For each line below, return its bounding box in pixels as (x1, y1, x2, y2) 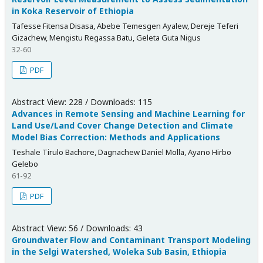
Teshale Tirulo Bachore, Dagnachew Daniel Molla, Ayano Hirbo (12, 146, 231, 157)
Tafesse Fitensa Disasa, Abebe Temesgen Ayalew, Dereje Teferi (12, 20, 238, 31)
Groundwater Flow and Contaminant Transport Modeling (12, 234, 251, 245)
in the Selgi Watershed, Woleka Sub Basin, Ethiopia (12, 245, 227, 257)
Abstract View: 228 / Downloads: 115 (12, 96, 152, 107)
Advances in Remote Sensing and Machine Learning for (12, 107, 245, 119)
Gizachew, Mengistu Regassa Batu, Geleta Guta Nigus (12, 32, 201, 43)
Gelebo (12, 158, 38, 169)
